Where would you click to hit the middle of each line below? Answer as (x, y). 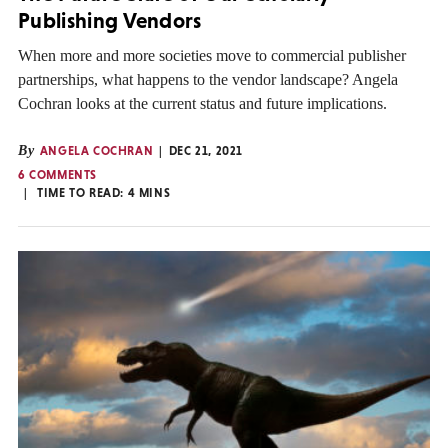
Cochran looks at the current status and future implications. (202, 104)
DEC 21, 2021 (206, 151)
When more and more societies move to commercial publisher (212, 56)
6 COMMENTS (57, 175)
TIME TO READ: (82, 193)
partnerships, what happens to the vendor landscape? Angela (208, 80)
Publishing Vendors (110, 20)
